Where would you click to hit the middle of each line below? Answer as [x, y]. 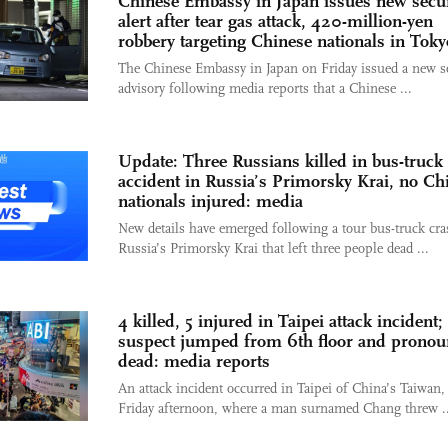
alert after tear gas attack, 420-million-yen [275, 21]
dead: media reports [194, 361]
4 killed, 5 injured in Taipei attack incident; [280, 321]
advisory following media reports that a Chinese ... [265, 88]
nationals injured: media [210, 201]
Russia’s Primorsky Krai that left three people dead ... [273, 248]
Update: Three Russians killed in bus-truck [280, 161]
